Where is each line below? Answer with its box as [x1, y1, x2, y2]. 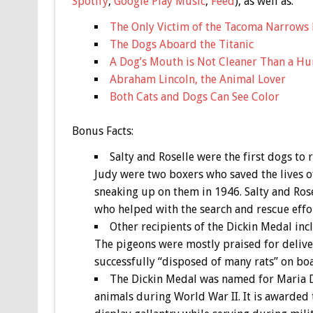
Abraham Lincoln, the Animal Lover [109, 72, 286, 86]
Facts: [103, 124, 133, 138]
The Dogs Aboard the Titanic [109, 37, 254, 51]
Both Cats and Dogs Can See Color [109, 89, 279, 103]
